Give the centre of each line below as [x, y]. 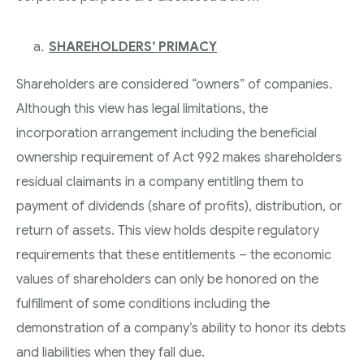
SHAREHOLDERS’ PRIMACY [133, 47]
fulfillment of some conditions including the [143, 303]
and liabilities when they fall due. [110, 352]
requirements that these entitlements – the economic [174, 255]
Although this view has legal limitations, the [142, 108]
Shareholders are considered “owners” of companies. [174, 84]
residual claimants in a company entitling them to [160, 182]
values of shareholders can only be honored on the [167, 279]
